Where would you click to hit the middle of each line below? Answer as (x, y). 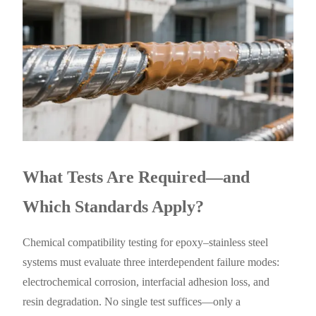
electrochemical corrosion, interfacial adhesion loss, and (146, 281)
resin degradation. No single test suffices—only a (132, 301)
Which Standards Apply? (114, 206)
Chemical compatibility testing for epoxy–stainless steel (146, 242)
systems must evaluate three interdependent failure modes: (151, 262)
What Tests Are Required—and (136, 177)
